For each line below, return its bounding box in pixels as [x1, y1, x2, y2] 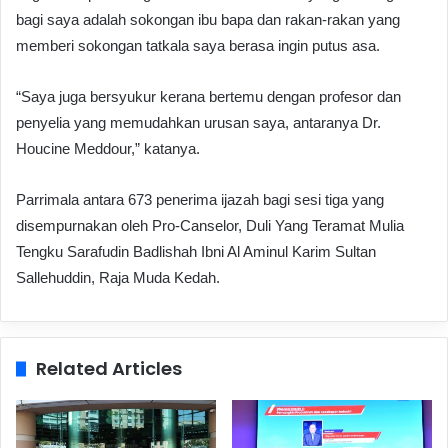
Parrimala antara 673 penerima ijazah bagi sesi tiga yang [16, 191, 384, 209]
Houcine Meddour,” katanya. [16, 140, 200, 158]
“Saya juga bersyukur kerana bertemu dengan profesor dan [16, 88, 401, 106]
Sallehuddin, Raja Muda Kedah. [16, 269, 220, 287]
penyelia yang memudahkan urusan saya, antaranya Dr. [16, 114, 381, 132]
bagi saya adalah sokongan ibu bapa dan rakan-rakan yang [16, 11, 400, 29]
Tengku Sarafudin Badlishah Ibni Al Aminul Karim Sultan [16, 243, 376, 261]
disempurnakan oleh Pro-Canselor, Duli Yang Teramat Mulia [16, 217, 404, 235]
